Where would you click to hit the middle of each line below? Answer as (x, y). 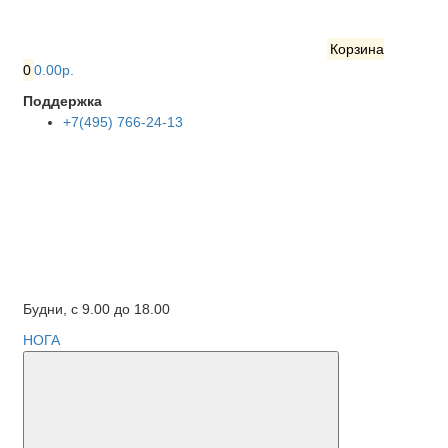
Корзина (356, 49)
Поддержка (62, 101)
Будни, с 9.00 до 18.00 (96, 309)
